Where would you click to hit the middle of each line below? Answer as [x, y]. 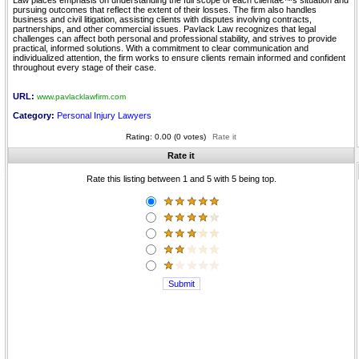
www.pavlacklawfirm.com [81, 97]
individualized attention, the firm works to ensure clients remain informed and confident [179, 58]
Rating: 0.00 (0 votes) [166, 137]
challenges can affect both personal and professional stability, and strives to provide [175, 38]
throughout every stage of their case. [85, 67]
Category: [35, 115]
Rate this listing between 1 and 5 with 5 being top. [181, 179]
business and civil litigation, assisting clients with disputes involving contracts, [162, 19]
